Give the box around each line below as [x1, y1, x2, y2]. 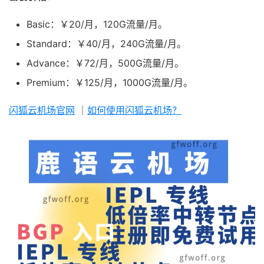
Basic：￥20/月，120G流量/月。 [27, 18, 167, 31]
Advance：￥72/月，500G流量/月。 [27, 57, 184, 70]
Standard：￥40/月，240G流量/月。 [27, 38, 186, 50]
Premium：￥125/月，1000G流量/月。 [27, 77, 193, 89]
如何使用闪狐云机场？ [87, 104, 181, 117]
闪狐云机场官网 [9, 104, 75, 117]
